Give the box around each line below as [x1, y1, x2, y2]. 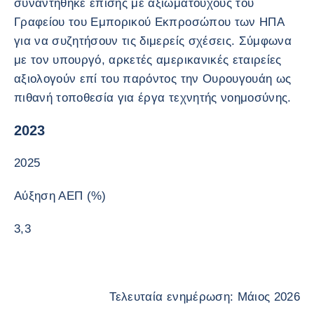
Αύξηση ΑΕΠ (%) [14, 189, 107, 203]
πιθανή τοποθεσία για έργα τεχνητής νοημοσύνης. [14, 91, 292, 104]
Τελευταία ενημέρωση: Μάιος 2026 [109, 290, 300, 303]
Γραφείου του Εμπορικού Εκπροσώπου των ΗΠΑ [14, 15, 284, 29]
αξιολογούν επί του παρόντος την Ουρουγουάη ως [14, 72, 292, 86]
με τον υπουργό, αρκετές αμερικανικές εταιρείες [14, 53, 282, 67]
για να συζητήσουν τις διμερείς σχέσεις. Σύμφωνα [14, 34, 292, 48]
